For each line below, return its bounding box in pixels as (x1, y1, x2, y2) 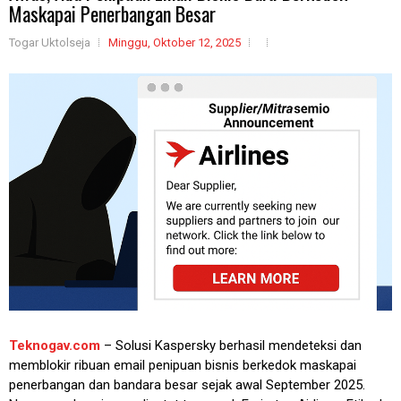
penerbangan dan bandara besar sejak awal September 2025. (9, 376, 365, 393)
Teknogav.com (9, 337, 100, 354)
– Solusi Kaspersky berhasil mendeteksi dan (100, 337, 362, 354)
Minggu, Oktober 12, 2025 (108, 36, 241, 49)
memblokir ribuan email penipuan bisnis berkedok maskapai (9, 356, 356, 373)
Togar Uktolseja (9, 36, 90, 49)
